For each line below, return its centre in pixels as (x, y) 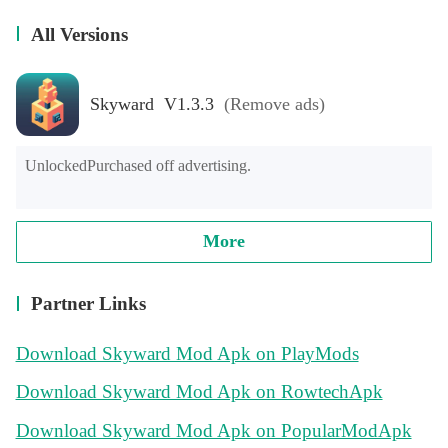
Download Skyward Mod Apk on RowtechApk (199, 392)
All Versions (80, 34)
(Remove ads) (274, 104)
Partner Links (89, 304)
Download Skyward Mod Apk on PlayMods (187, 353)
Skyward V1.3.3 (193, 104)
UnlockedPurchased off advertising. (138, 166)
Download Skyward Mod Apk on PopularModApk (213, 431)
